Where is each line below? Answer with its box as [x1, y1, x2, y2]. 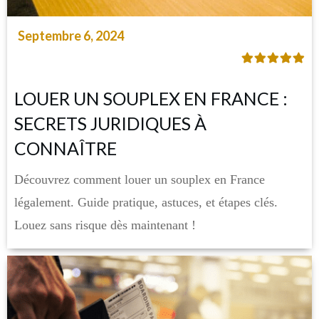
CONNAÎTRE [14, 137, 117, 159]
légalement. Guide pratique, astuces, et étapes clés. [14, 195, 278, 210]
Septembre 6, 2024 [18, 28, 124, 44]
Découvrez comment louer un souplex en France [14, 172, 265, 187]
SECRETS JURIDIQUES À [14, 113, 206, 135]
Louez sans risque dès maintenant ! [14, 218, 196, 233]
